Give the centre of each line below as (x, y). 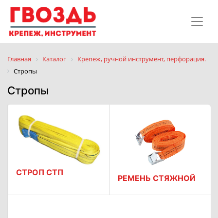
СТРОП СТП (40, 173)
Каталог (54, 59)
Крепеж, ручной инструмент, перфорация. (142, 59)
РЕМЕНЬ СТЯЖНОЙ (156, 178)
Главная (19, 59)
